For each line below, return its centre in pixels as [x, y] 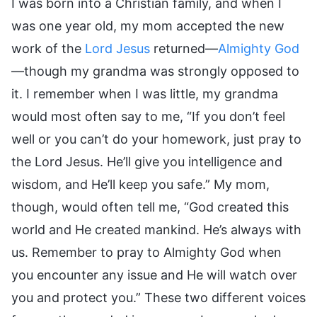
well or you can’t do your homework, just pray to [156, 139]
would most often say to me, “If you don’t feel [148, 116]
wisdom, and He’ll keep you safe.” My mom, [140, 184]
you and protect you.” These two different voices [158, 297]
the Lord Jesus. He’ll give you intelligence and [147, 161]
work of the [48, 48]
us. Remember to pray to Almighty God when [146, 252]
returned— [184, 48]
